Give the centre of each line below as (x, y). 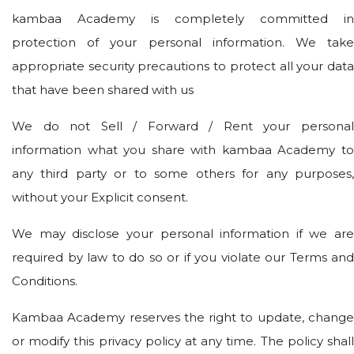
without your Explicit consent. (100, 197)
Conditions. (45, 281)
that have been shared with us (103, 90)
